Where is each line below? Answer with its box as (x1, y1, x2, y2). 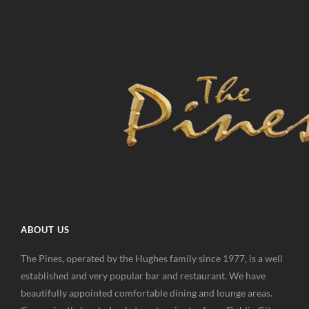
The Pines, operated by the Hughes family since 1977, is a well (21, 252, 283, 264)
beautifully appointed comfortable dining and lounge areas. (21, 287, 272, 299)
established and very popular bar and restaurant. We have (21, 270, 266, 281)
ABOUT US (21, 224, 70, 235)
